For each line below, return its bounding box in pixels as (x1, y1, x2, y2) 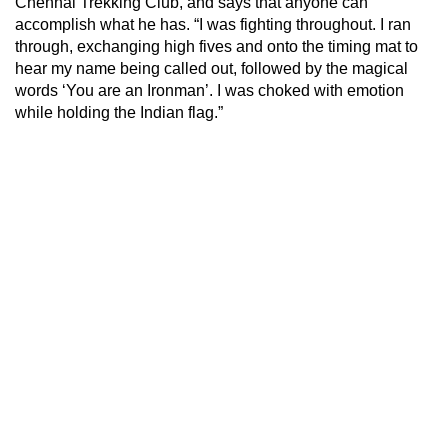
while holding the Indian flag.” (15, 103, 223, 121)
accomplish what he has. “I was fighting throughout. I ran (15, 15, 411, 33)
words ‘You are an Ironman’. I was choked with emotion (15, 81, 404, 99)
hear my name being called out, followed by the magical (15, 59, 408, 77)
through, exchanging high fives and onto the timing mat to (15, 37, 418, 55)
